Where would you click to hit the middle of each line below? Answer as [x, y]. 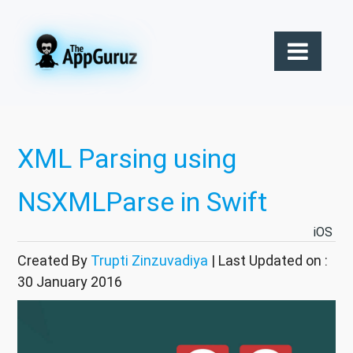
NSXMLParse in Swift [142, 202]
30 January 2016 [70, 282]
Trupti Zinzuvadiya [149, 261]
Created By [54, 261]
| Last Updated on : [268, 261]
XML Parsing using [127, 159]
